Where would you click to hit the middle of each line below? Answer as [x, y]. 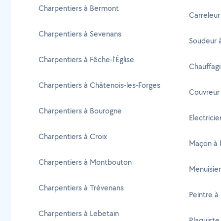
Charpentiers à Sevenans [80, 34]
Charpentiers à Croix [73, 136]
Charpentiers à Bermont [79, 8]
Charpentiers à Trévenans [81, 188]
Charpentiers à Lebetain [79, 213]
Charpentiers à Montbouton [85, 162]
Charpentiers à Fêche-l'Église [86, 59]
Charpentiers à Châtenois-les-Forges [99, 85]
